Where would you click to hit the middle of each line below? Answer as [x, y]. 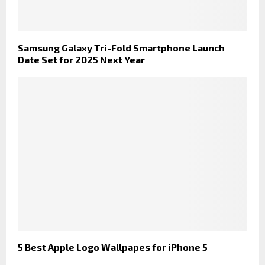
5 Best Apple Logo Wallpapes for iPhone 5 [113, 247]
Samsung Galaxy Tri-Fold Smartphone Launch [121, 48]
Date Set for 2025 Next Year [81, 60]
